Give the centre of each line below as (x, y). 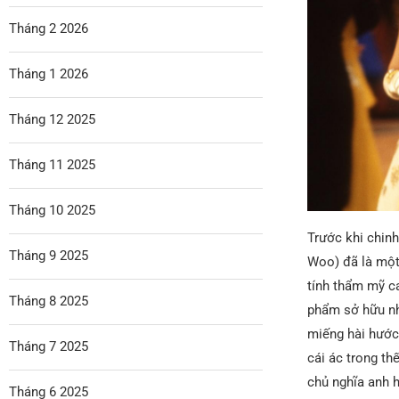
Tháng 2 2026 (49, 28)
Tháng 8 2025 (49, 301)
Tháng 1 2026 (49, 73)
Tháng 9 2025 (49, 255)
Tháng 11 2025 (52, 164)
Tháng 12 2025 (52, 119)
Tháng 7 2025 (49, 346)
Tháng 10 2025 (52, 210)
